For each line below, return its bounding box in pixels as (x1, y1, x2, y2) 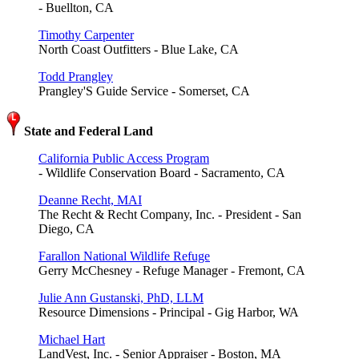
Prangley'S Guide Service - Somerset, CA (38, 83, 250, 98)
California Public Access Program (38, 151, 209, 165)
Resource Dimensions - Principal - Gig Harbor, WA (38, 305, 299, 319)
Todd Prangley (38, 69, 113, 83)
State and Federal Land (21, 123, 153, 138)
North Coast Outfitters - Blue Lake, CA (38, 42, 239, 56)
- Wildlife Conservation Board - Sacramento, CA (38, 165, 285, 179)
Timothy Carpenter (38, 27, 134, 42)
